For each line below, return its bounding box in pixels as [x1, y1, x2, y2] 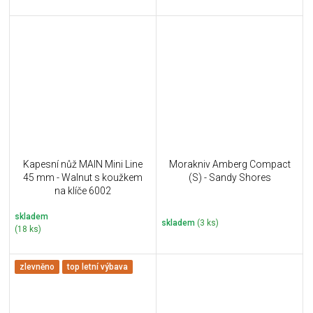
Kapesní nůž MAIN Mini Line [23, 159, 143, 170]
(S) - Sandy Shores [188, 172, 271, 184]
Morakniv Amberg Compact [168, 159, 291, 170]
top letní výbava [67, 262, 128, 272]
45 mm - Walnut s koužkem [23, 172, 143, 184]
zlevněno [20, 262, 54, 272]
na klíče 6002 [54, 185, 111, 197]
